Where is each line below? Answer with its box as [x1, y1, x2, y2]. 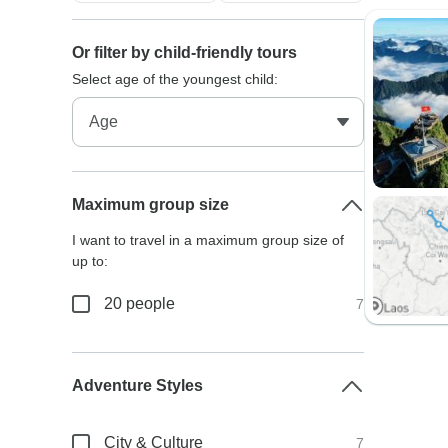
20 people [104, 295, 176, 312]
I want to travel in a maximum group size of [72, 232, 345, 248]
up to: [72, 253, 109, 269]
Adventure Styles [72, 377, 204, 394]
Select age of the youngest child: [72, 71, 279, 87]
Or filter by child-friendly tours [72, 44, 298, 61]
